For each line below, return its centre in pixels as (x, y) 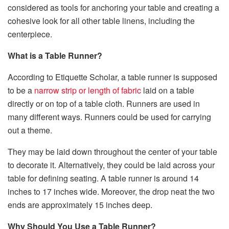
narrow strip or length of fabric (88, 90)
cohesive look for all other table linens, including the (101, 21)
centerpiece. (30, 34)
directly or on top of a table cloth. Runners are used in (104, 104)
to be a (21, 90)
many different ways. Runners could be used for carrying (109, 117)
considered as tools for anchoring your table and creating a (113, 8)
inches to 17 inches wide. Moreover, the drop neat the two (111, 192)
